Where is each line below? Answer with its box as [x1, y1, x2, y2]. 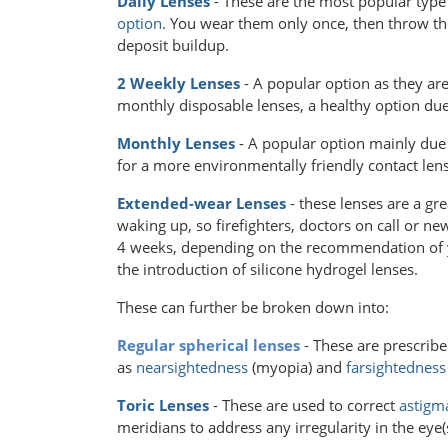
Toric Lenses [117, 395, 209, 416]
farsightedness [346, 357, 446, 378]
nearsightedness [136, 357, 248, 378]
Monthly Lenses [117, 133, 235, 154]
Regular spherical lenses [117, 335, 300, 356]
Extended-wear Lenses [117, 193, 286, 214]
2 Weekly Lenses [117, 73, 240, 94]
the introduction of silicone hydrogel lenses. [117, 259, 418, 280]
